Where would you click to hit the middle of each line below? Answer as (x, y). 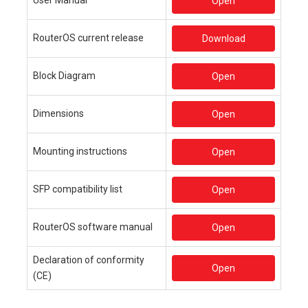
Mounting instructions (80, 151)
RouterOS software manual (93, 227)
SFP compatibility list (78, 189)
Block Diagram (64, 75)
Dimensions (58, 113)
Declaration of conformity (89, 260)
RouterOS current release (88, 37)
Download (223, 38)
